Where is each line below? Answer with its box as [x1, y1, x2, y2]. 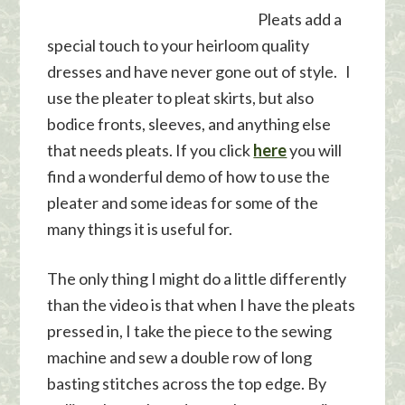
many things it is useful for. [47, 219, 233, 239]
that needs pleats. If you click [47, 140, 254, 160]
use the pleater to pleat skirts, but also [47, 88, 315, 108]
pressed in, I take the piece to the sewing [47, 321, 333, 341]
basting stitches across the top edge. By [47, 373, 327, 393]
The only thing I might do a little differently [47, 268, 347, 288]
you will [287, 140, 343, 160]
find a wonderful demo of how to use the [47, 166, 331, 186]
